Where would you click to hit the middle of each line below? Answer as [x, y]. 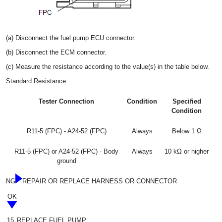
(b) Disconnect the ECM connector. [56, 52]
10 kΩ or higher [187, 151]
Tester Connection [66, 101]
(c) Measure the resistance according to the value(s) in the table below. [108, 66]
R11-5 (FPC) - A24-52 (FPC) [66, 131]
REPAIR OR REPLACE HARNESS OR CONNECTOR [100, 181]
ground [66, 161]
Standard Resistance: [37, 81]
